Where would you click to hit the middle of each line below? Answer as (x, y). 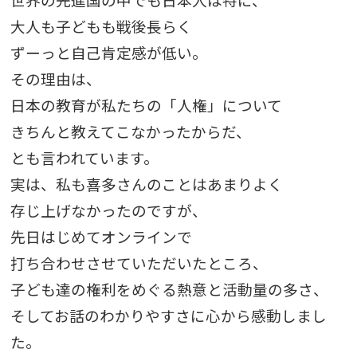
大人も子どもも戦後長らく (101, 26)
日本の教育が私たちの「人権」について (146, 105)
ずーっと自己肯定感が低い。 (108, 53)
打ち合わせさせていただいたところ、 (139, 263)
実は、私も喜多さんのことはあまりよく (146, 184)
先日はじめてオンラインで (101, 237)
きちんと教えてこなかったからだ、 (130, 131)
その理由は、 (55, 79)
